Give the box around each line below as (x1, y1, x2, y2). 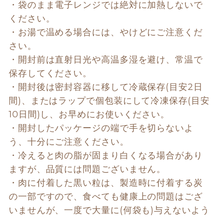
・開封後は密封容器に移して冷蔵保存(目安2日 (8, 81, 203, 92)
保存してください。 (8, 67, 95, 79)
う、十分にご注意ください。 (8, 136, 132, 147)
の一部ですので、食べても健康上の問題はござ (8, 191, 203, 202)
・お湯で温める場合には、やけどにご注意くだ (8, 26, 203, 38)
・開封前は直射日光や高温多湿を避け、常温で (8, 54, 203, 65)
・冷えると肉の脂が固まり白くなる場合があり (8, 150, 203, 161)
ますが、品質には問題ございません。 (8, 163, 169, 175)
